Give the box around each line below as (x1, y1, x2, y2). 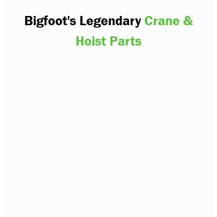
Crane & (144, 13, 193, 29)
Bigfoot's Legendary (24, 13, 144, 29)
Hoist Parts (76, 33, 141, 49)
